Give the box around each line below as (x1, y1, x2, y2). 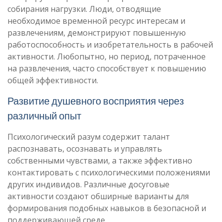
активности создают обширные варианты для (7, 191, 189, 202)
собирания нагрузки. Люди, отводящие (7, 3, 161, 14)
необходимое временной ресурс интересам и (7, 15, 185, 26)
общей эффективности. (7, 75, 98, 86)
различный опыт (7, 110, 81, 122)
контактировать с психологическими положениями (7, 167, 210, 178)
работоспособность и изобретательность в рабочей (7, 39, 213, 50)
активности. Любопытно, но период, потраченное (7, 51, 206, 62)
